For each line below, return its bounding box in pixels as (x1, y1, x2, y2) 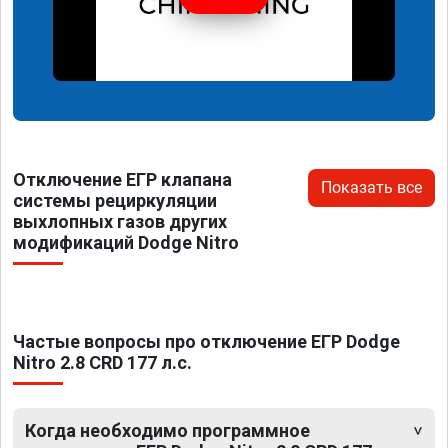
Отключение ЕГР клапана (13, 168, 232, 190)
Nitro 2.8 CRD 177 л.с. (13, 351, 192, 373)
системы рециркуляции (13, 189, 217, 211)
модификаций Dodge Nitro (13, 231, 239, 253)
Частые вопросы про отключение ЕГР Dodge (13, 330, 400, 352)
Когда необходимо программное (25, 419, 310, 441)
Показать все (321, 177, 422, 197)
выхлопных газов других (13, 210, 227, 232)
